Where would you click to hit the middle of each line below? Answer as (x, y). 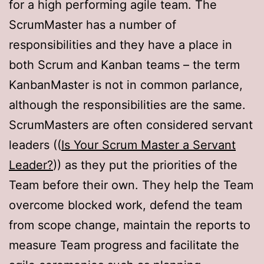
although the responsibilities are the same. (127, 105)
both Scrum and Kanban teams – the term (124, 65)
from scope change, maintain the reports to (130, 225)
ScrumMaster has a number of (93, 24)
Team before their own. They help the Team (131, 185)
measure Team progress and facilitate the (124, 245)
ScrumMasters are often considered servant (131, 125)
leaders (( (35, 145)
